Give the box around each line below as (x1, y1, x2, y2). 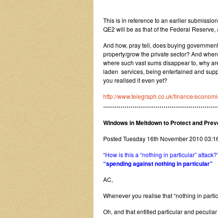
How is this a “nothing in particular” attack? (105, 150, 217, 159)
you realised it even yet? (103, 76, 167, 84)
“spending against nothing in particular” (103, 159, 213, 168)
